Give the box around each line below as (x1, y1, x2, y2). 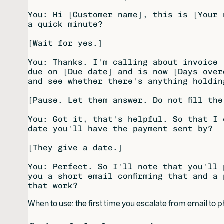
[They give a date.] (28, 143, 123, 153)
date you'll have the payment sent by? (28, 124, 213, 134)
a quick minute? (28, 19, 103, 29)
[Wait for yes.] (28, 38, 103, 48)
